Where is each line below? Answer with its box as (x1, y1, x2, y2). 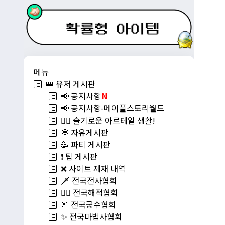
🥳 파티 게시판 (57, 138, 110, 151)
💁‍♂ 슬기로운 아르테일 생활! (57, 114, 155, 127)
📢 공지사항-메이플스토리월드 (57, 102, 164, 115)
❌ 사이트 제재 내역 (57, 162, 126, 175)
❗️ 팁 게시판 (57, 150, 97, 163)
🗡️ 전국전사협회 (57, 174, 117, 187)
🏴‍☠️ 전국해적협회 (57, 186, 118, 199)
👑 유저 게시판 (42, 78, 95, 90)
